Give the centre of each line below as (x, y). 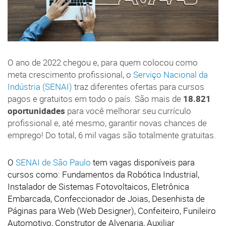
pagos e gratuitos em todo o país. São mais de (95, 99)
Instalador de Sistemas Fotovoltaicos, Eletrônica (98, 186)
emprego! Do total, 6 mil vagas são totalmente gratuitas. (112, 135)
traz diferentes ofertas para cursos (138, 87)
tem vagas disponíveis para (143, 162)
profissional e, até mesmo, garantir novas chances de (107, 123)
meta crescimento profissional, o (70, 74)
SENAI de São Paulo (53, 162)
